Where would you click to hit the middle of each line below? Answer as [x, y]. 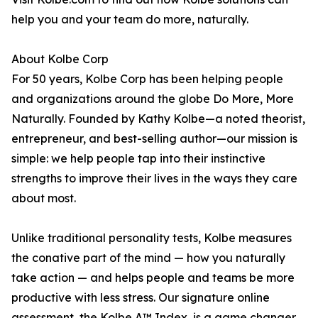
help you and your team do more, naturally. [130, 20]
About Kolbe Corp [60, 59]
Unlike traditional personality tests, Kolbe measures [152, 238]
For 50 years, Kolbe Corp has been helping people [147, 79]
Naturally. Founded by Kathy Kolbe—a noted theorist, [158, 119]
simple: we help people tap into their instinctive [138, 159]
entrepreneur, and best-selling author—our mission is [154, 139]
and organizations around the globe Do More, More [153, 99]
